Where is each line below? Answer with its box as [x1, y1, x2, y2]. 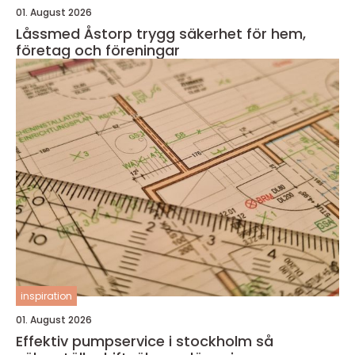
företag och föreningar [16, 40, 180, 60]
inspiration [21, 289, 72, 303]
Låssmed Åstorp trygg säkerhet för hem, [16, 24, 136, 44]
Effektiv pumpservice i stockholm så [16, 331, 256, 351]
